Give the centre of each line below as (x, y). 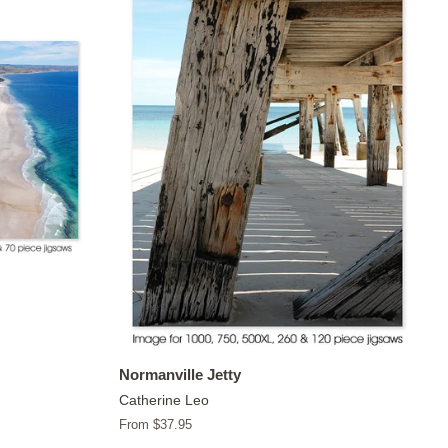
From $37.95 (155, 424)
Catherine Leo (163, 399)
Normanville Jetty (179, 374)
